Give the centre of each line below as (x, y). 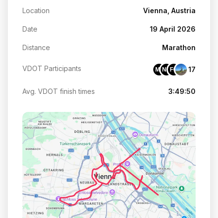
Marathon (179, 47)
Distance (36, 47)
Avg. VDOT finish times (59, 91)
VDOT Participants (52, 68)
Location (36, 10)
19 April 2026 (173, 29)
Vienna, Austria (169, 10)
